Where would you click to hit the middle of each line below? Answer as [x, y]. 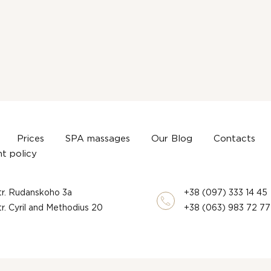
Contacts [234, 139]
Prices [31, 139]
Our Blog [172, 139]
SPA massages [98, 139]
